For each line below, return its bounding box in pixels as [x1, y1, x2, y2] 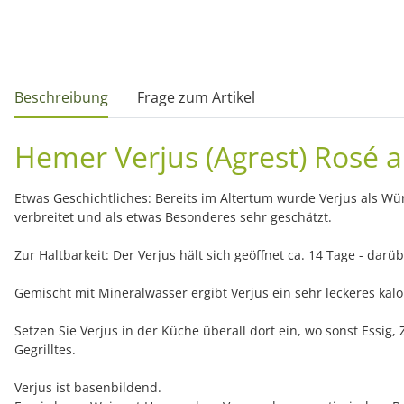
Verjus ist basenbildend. [14, 379, 161, 397]
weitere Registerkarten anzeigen [14, 77, 233, 97]
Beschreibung [14, 87, 108, 108]
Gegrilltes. [14, 341, 76, 359]
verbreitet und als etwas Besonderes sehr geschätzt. [14, 208, 332, 226]
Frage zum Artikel [137, 87, 255, 108]
